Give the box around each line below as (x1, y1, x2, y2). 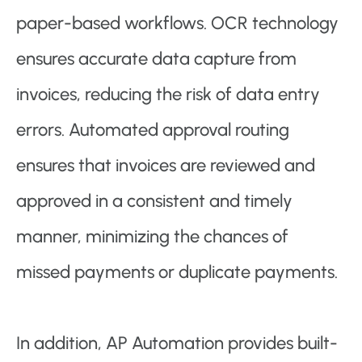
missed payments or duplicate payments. (16, 261, 338, 284)
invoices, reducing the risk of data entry (16, 83, 320, 106)
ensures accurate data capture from (16, 48, 297, 70)
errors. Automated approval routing (16, 119, 289, 141)
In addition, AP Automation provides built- (16, 332, 338, 355)
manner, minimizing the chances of (16, 225, 288, 248)
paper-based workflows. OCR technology (16, 12, 339, 35)
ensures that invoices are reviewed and (16, 154, 315, 177)
